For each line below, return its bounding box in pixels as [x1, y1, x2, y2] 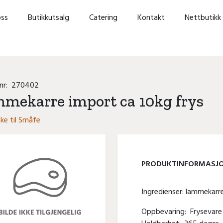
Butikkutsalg [28, 11, 69, 24]
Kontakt [137, 11, 165, 24]
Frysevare [190, 206, 222, 219]
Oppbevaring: [141, 206, 190, 219]
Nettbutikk [185, 11, 221, 24]
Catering [89, 11, 117, 24]
